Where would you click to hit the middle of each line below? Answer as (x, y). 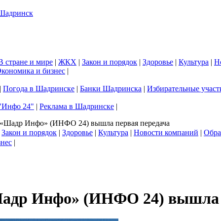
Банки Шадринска (111, 89)
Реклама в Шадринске (77, 106)
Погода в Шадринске (39, 89)
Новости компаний (166, 132)
